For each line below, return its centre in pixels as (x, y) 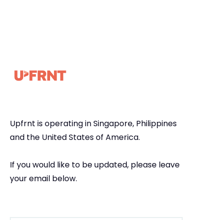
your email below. (43, 179)
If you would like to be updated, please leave (95, 165)
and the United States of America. (75, 137)
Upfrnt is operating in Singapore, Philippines (93, 124)
